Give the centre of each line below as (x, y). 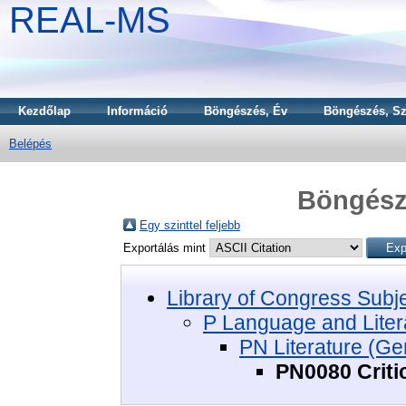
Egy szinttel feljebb (190, 225)
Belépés (30, 144)
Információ (137, 111)
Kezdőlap (44, 111)
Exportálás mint (166, 247)
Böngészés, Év (246, 111)
